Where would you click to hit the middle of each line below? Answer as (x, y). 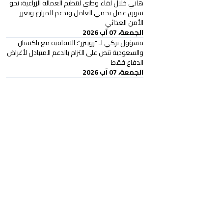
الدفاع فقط (127, 62)
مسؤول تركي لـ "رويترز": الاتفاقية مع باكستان (81, 43)
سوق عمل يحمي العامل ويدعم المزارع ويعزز (82, 13)
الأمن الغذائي (124, 23)
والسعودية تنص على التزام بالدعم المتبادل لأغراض (75, 53)
